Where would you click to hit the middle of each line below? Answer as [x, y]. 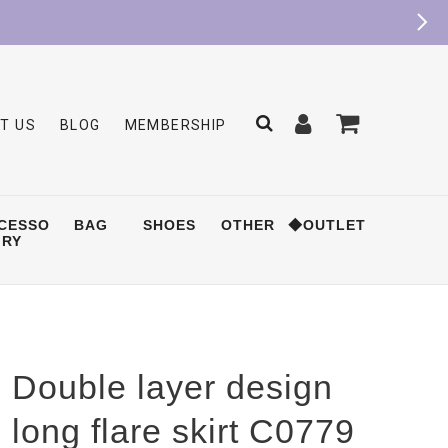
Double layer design [172, 387]
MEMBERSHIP [175, 124]
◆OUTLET [326, 224]
